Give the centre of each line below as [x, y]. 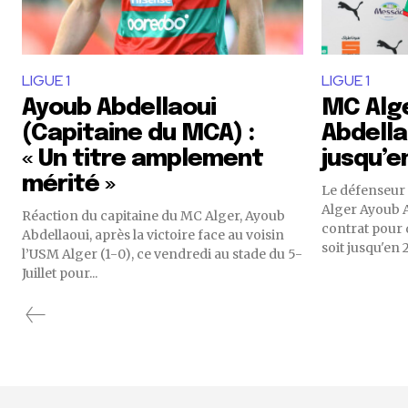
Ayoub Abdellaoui [119, 108]
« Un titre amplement [143, 159]
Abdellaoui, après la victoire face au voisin [153, 235]
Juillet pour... [60, 273]
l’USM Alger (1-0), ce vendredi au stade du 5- [162, 254]
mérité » [68, 184]
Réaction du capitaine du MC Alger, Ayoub [153, 216]
